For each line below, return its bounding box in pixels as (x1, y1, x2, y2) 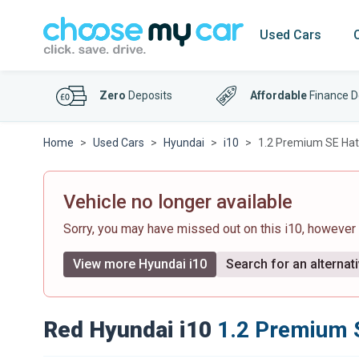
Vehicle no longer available (63, 191, 292, 213)
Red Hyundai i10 (43, 317, 212, 343)
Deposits (126, 89, 172, 102)
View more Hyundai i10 (73, 256, 207, 272)
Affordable (250, 89, 308, 102)
